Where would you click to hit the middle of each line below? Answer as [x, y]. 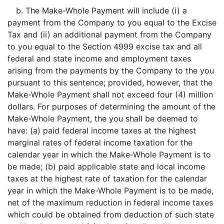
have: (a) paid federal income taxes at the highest [102, 130]
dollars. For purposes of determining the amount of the [111, 106]
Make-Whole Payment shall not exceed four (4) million [110, 94]
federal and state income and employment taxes [99, 58]
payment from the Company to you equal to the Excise [112, 22]
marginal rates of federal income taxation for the [100, 142]
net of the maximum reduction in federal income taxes [110, 202]
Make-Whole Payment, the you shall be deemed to [103, 118]
